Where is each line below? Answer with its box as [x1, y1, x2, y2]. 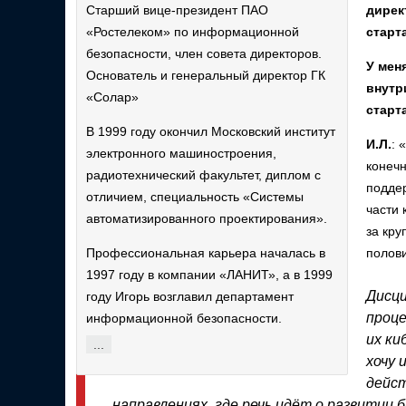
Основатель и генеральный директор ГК [86, 68, 325, 82]
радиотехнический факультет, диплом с [86, 168, 321, 182]
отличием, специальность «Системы [86, 189, 304, 204]
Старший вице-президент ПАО [86, 3, 268, 17]
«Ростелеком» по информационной [86, 24, 299, 39]
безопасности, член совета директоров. [86, 46, 322, 61]
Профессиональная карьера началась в [86, 246, 325, 260]
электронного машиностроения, [86, 146, 276, 160]
